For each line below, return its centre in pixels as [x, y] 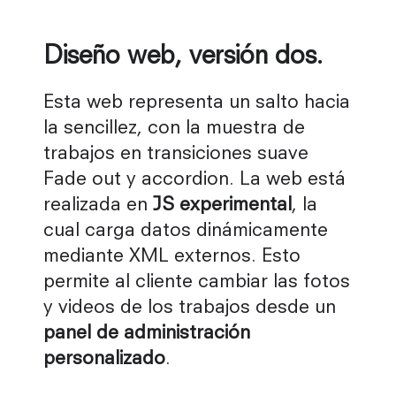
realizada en [98, 206]
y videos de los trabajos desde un [190, 308]
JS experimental [222, 206]
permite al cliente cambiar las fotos [197, 283]
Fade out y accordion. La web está [194, 180]
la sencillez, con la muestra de [174, 129]
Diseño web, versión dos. [183, 57]
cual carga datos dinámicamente [186, 232]
